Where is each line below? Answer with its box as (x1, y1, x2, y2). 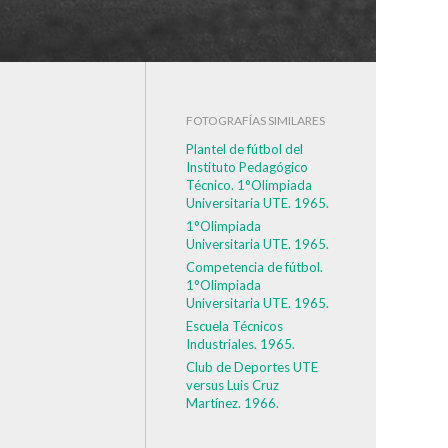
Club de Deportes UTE (186, 359, 318, 375)
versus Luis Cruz (186, 377, 279, 393)
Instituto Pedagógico (186, 159, 308, 175)
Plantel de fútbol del (186, 141, 303, 157)
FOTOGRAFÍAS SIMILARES (186, 113, 325, 128)
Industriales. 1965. (186, 336, 295, 352)
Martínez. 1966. (186, 395, 279, 411)
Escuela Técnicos (186, 318, 283, 334)
